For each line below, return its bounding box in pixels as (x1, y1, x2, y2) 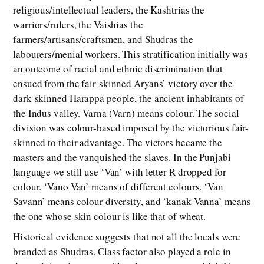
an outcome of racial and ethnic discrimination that (13, 62, 223, 76)
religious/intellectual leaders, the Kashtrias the (13, 3, 205, 17)
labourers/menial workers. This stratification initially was (13, 47, 249, 61)
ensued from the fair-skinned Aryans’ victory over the (13, 77, 233, 91)
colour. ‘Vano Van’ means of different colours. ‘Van (13, 180, 223, 194)
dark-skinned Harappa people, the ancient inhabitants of (13, 91, 244, 105)
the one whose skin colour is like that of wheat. (13, 209, 206, 223)
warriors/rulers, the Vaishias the (13, 18, 143, 32)
